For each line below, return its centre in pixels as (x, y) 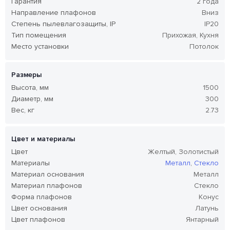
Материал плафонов (47, 185)
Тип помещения (39, 35)
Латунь (207, 208)
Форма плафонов (42, 197)
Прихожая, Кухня (190, 35)
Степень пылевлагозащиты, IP (63, 24)
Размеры (26, 75)
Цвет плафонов (38, 219)
